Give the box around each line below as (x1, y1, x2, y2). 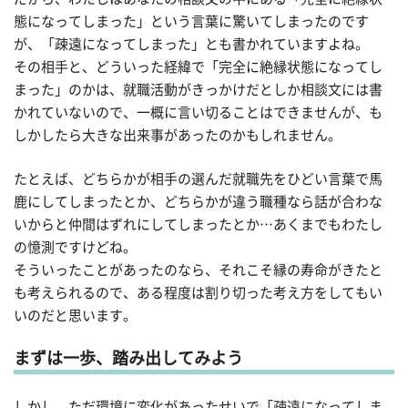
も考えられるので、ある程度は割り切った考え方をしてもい (14, 285, 382, 300)
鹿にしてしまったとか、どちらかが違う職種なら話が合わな (14, 194, 382, 209)
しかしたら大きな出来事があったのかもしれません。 (14, 128, 342, 143)
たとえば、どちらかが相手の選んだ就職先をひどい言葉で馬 (14, 171, 382, 186)
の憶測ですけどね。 (14, 240, 137, 254)
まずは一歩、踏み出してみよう (14, 350, 243, 367)
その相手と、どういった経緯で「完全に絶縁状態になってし (14, 60, 382, 75)
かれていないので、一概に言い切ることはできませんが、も (14, 106, 382, 120)
